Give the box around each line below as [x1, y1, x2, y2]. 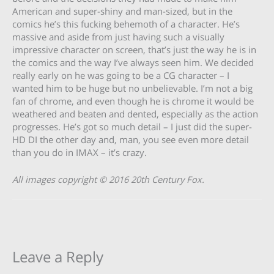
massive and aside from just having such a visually [12, 31, 224, 43]
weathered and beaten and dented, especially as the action [12, 108, 258, 120]
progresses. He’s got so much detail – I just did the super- [12, 120, 252, 133]
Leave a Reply [12, 246, 103, 267]
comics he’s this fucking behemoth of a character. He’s [12, 18, 240, 30]
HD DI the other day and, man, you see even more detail [12, 133, 249, 146]
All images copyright [12, 173, 99, 186]
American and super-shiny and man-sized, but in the [12, 5, 232, 17]
